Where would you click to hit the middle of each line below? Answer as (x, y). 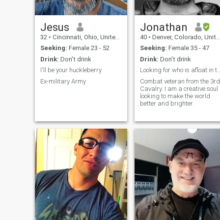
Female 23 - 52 (88, 48)
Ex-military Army (63, 81)
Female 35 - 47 (188, 48)
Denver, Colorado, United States (183, 37)
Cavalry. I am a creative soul (179, 88)
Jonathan (164, 27)
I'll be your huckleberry (71, 70)
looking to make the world (175, 96)
